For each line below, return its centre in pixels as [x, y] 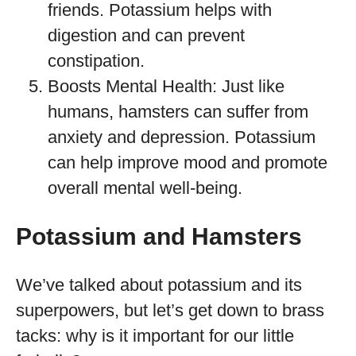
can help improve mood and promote [188, 163]
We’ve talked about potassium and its [159, 285]
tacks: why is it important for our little [155, 336]
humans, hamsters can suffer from [178, 112]
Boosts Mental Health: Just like [166, 86]
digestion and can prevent [146, 35]
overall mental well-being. [145, 188]
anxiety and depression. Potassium [182, 137]
